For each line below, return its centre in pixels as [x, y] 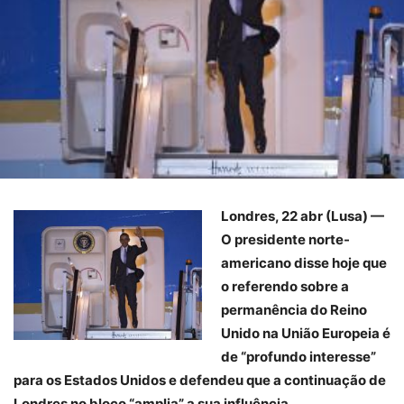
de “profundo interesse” [298, 357]
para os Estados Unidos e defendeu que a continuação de [200, 381]
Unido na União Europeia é [306, 334]
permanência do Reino [294, 310]
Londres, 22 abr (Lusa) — [303, 216]
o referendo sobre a [285, 287]
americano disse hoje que [304, 263]
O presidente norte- [285, 240]
